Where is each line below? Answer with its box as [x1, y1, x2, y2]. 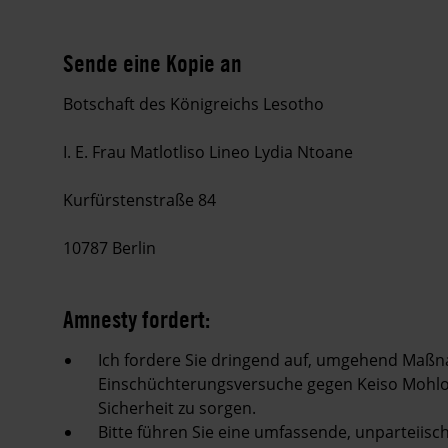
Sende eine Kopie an [63, 47, 242, 78]
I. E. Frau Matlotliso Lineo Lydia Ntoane [63, 140, 353, 163]
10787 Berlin [63, 236, 156, 259]
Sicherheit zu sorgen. [98, 396, 256, 419]
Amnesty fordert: [63, 303, 210, 334]
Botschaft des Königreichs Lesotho [63, 92, 324, 115]
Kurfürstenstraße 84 [63, 188, 216, 211]
